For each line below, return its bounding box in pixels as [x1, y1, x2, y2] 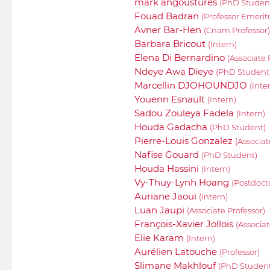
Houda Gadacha [134, 121, 210, 133]
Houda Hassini [134, 162, 201, 174]
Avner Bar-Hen [134, 24, 204, 36]
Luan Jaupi [134, 204, 187, 216]
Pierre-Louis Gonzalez [134, 134, 235, 146]
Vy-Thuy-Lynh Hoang [134, 176, 231, 188]
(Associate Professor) [187, 206, 265, 215]
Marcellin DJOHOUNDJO [134, 79, 250, 91]
